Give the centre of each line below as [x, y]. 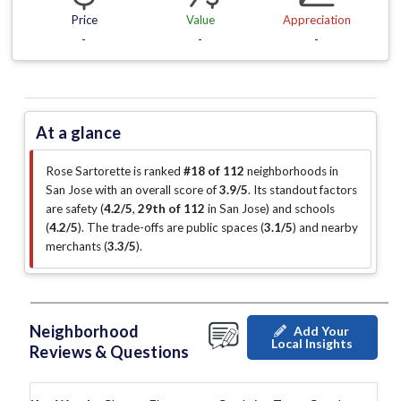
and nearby [327, 228]
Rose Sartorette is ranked [115, 171]
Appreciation [316, 20]
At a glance [79, 133]
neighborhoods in [291, 171]
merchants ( [77, 247]
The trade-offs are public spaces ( [175, 228]
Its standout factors [305, 190]
